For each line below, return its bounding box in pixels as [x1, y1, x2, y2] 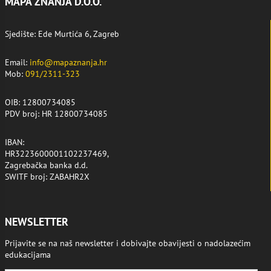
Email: [5, 57, 30, 68]
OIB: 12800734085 [5, 97, 76, 108]
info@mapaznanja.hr [30, 57, 107, 68]
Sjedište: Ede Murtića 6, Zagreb [5, 28, 119, 40]
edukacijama [5, 249, 51, 261]
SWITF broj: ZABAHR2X [5, 171, 90, 183]
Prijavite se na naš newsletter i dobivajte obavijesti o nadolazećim [5, 238, 250, 249]
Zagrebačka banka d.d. [5, 160, 88, 171]
